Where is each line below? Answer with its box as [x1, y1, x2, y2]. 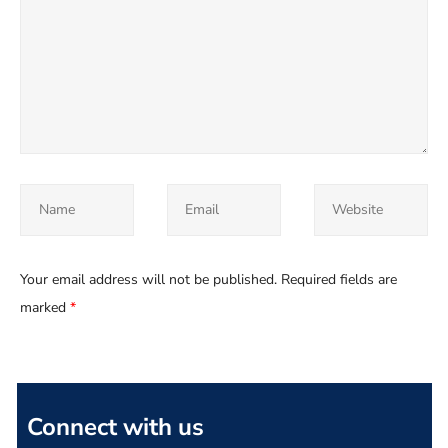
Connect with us [26, 411, 204, 444]
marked [20, 298, 70, 318]
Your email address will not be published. [20, 270, 277, 290]
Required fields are [281, 270, 397, 290]
